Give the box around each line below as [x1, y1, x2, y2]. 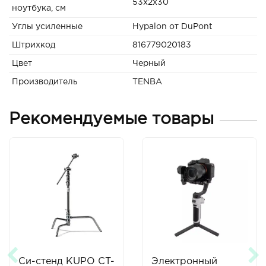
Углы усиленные [12, 23, 83, 30]
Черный [132, 60, 166, 67]
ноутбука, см [12, 5, 66, 12]
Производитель [12, 78, 78, 85]
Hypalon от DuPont [132, 23, 213, 30]
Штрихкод [12, 42, 55, 49]
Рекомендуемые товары [9, 112, 214, 126]
